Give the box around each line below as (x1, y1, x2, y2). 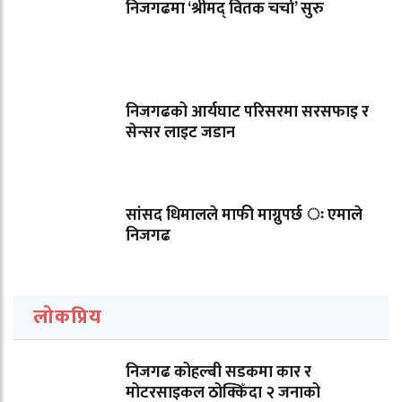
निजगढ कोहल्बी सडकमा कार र (126, 358, 311, 386)
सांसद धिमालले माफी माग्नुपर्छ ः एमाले (126, 201, 363, 229)
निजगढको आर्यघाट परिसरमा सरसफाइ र (126, 98, 369, 126)
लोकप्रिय (33, 300, 102, 334)
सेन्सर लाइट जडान (126, 118, 235, 146)
